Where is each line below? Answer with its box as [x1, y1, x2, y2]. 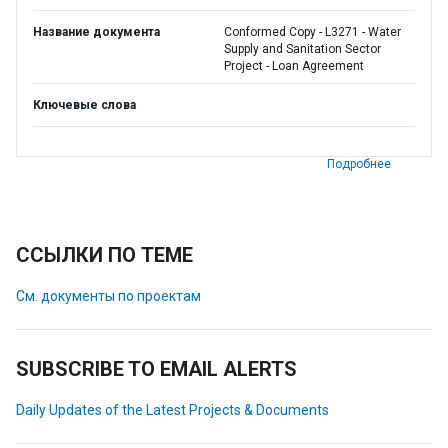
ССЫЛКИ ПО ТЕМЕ [16, 243, 193, 267]
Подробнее [327, 157, 391, 171]
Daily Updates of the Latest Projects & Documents [16, 402, 329, 418]
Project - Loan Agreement [224, 59, 364, 73]
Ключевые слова [33, 98, 136, 112]
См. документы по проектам [16, 288, 201, 304]
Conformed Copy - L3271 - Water [224, 25, 401, 39]
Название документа [33, 25, 160, 39]
